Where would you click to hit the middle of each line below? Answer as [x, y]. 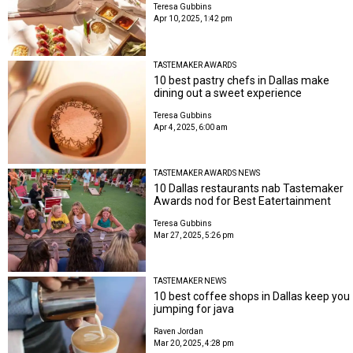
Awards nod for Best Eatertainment [243, 201]
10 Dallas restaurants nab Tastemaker [249, 188]
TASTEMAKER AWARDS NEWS [207, 173]
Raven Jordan [179, 332]
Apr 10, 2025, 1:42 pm [193, 19]
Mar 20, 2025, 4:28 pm [194, 344]
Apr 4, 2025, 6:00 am [191, 127]
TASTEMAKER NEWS [190, 281]
